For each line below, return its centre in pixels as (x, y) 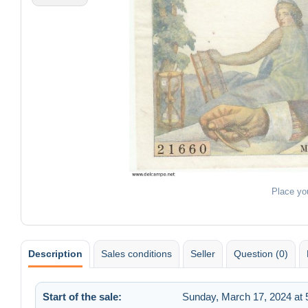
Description (55, 253)
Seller (203, 253)
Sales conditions (136, 253)
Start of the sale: (82, 296)
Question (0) (261, 253)
